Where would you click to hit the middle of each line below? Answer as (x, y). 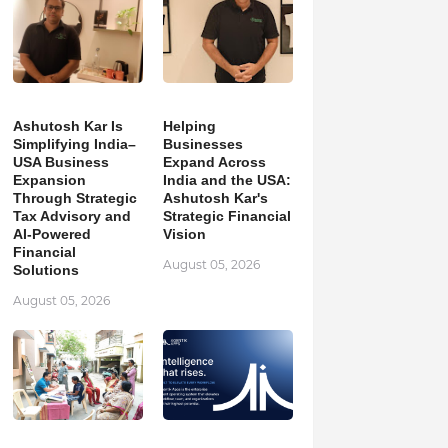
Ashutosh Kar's (215, 198)
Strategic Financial (226, 216)
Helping (189, 126)
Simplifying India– (74, 144)
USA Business (60, 162)
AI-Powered (51, 234)
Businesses (202, 144)
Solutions (45, 270)
